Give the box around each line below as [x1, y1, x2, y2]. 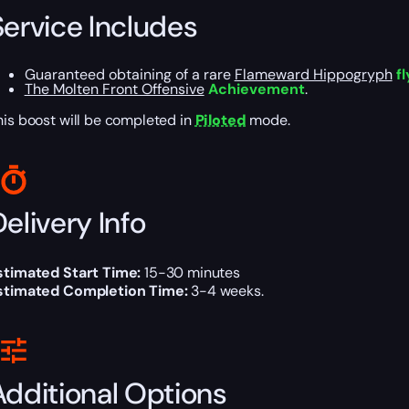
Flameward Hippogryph [234, 65, 393, 85]
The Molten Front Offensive [24, 79, 204, 100]
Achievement [204, 79, 305, 100]
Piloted [194, 110, 246, 131]
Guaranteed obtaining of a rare [24, 65, 235, 85]
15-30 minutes [141, 263, 241, 283]
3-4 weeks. [187, 281, 264, 301]
